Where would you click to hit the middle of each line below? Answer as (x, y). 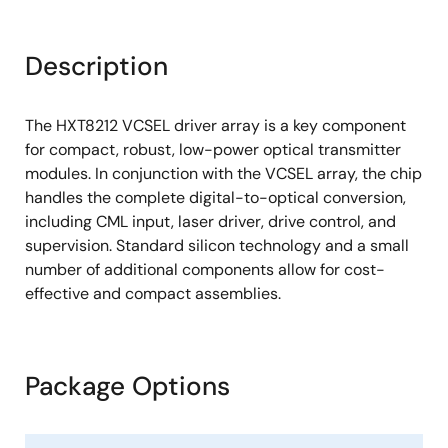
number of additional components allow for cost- (205, 269)
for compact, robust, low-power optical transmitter (213, 149)
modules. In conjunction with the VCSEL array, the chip (223, 173)
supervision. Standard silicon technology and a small (217, 245)
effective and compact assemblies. (153, 293)
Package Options (127, 386)
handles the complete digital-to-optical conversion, (215, 197)
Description (96, 66)
